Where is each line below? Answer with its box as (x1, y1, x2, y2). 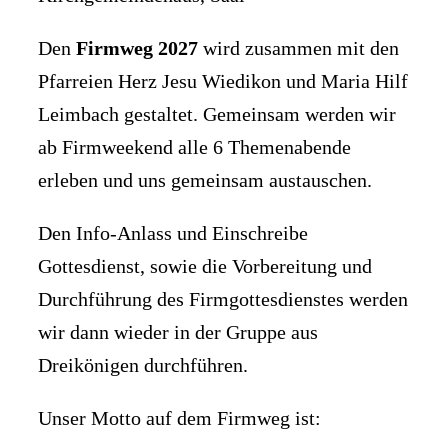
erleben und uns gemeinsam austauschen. (38, 169, 372, 192)
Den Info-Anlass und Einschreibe (38, 222, 308, 245)
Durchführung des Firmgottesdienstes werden (38, 288, 408, 311)
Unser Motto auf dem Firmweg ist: (38, 407, 321, 430)
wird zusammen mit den (198, 37, 399, 60)
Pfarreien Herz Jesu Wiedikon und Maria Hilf (38, 70, 408, 93)
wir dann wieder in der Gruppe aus (38, 321, 318, 344)
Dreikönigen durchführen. (38, 354, 248, 377)
